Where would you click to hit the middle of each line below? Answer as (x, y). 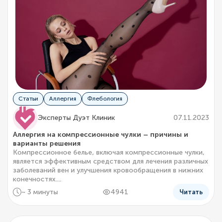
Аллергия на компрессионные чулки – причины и (101, 135)
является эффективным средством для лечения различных (111, 162)
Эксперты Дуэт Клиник (76, 118)
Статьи (28, 99)
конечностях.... (37, 179)
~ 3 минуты (39, 192)
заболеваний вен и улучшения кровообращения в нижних (108, 170)
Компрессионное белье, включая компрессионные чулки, (109, 153)
